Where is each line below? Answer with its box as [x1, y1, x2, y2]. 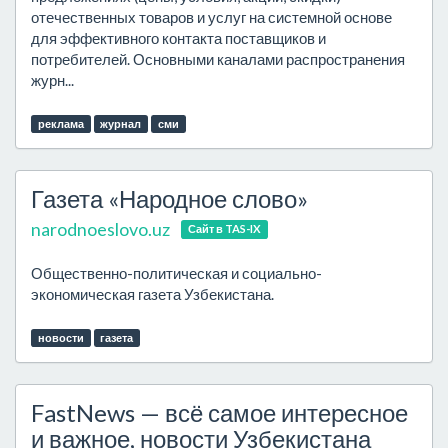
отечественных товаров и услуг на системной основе [31, 8, 392, 26]
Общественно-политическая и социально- [31, 264, 322, 282]
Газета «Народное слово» [31, 184, 308, 213]
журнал [100, 117, 142, 130]
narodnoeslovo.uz [31, 218, 170, 240]
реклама [37, 117, 84, 130]
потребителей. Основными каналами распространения [31, 50, 405, 68]
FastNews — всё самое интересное [31, 398, 408, 427]
